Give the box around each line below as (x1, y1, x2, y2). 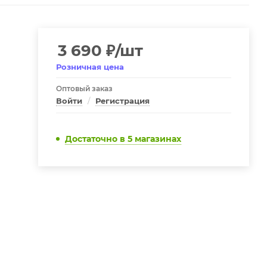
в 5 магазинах (119, 133, 181, 144)
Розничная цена (55, 62, 124, 72)
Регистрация (95, 96, 150, 105)
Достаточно (64, 133, 120, 144)
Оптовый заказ (55, 84, 113, 93)
